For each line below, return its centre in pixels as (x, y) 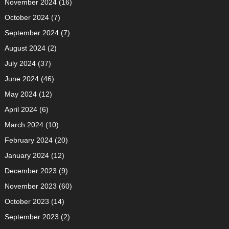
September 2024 (31, 32)
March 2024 (24, 124)
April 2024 (21, 109)
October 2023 (27, 201)
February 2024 (28, 140)
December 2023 (30, 170)
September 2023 (31, 216)
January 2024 (27, 155)
